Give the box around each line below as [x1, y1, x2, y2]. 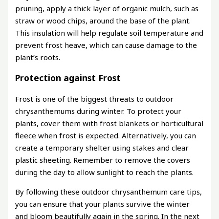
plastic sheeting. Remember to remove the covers [15, 154, 191, 165]
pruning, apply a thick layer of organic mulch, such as [15, 3, 199, 13]
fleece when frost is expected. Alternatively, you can [15, 130, 197, 140]
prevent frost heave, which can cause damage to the [15, 40, 197, 50]
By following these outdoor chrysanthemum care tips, [15, 186, 202, 197]
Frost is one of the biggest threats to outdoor [15, 93, 174, 104]
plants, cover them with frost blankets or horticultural [15, 118, 204, 128]
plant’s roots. [15, 52, 61, 62]
